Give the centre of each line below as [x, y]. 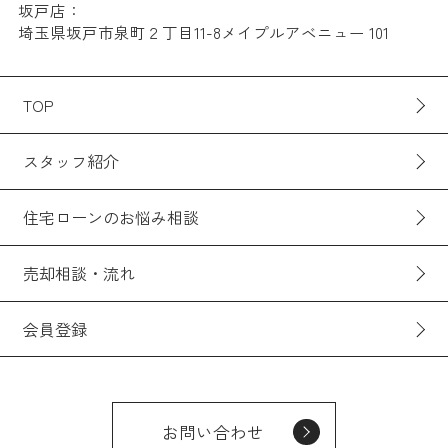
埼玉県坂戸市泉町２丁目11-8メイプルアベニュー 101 [203, 31]
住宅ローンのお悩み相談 [110, 217]
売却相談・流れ [78, 273]
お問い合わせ [212, 432]
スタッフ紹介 [70, 161]
